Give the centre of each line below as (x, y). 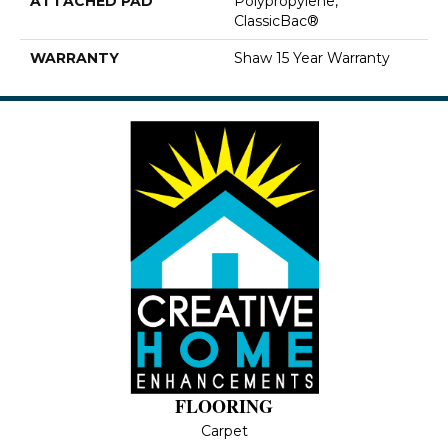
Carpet (224, 431)
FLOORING (224, 406)
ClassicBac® (276, 20)
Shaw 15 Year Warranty (312, 57)
